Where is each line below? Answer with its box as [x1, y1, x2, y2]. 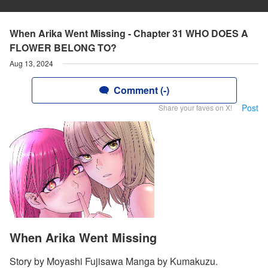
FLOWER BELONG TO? [10, 41, 117, 54]
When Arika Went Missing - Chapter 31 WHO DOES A [10, 26, 248, 40]
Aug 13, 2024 [10, 58, 53, 68]
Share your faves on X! [159, 102, 232, 112]
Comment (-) [113, 83, 169, 97]
